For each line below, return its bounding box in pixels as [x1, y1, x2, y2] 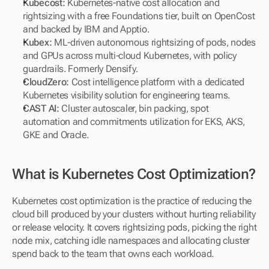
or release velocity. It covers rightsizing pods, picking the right [12, 222, 257, 233]
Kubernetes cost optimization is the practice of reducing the [12, 195, 252, 207]
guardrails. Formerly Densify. [23, 63, 138, 74]
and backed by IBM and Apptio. [23, 23, 150, 35]
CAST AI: [23, 103, 62, 114]
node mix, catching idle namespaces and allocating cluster [12, 235, 250, 246]
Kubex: [23, 37, 54, 48]
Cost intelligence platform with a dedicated [71, 76, 244, 88]
